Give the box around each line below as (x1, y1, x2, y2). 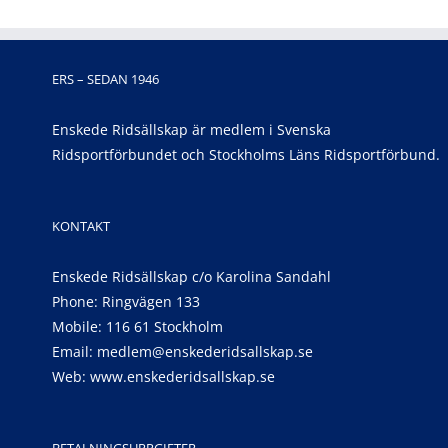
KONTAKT (52, 217, 110, 235)
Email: (52, 342, 97, 361)
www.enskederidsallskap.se (90, 367, 275, 386)
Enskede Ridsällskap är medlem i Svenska (52, 120, 331, 139)
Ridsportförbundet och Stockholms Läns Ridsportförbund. (52, 145, 440, 164)
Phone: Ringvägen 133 (52, 292, 200, 311)
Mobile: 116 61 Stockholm (52, 317, 223, 336)
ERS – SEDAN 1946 (52, 70, 159, 88)
